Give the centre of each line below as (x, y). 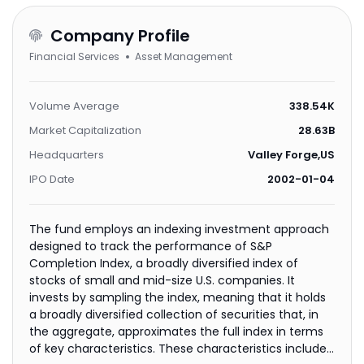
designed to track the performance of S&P (151, 246)
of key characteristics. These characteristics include (178, 349)
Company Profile (120, 36)
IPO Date (52, 179)
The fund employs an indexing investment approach (179, 229)
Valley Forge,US (291, 155)
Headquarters (67, 155)
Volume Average (74, 106)
